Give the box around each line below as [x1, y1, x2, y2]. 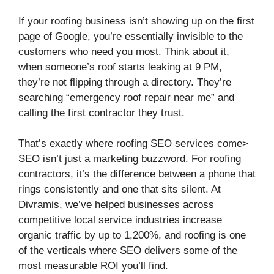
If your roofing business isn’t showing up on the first [18, 15, 254, 27]
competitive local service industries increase [18, 214, 222, 226]
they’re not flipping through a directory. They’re [18, 76, 231, 88]
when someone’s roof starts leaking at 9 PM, [18, 61, 222, 73]
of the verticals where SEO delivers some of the [18, 245, 237, 257]
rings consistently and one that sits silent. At [18, 183, 221, 196]
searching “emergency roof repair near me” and [18, 91, 234, 103]
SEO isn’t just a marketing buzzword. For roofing [18, 153, 241, 165]
